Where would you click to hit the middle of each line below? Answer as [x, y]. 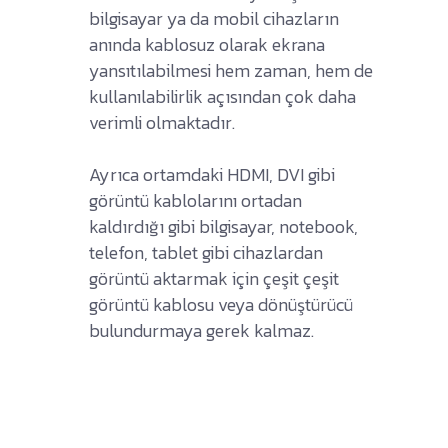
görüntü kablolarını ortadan [195, 200]
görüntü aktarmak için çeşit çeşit [214, 278]
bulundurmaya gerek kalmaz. [201, 330]
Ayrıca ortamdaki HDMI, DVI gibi [212, 174]
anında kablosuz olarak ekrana [207, 44]
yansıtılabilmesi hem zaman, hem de [231, 70]
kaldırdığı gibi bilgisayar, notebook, [223, 226]
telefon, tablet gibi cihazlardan [206, 252]
